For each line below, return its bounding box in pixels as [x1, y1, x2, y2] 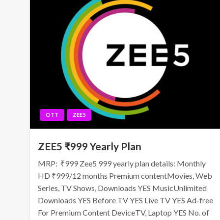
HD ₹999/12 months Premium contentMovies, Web [38, 171, 213, 180]
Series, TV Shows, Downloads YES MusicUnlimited [38, 183, 207, 192]
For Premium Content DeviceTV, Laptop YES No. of [38, 208, 210, 217]
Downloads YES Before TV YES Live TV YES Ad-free [38, 195, 214, 205]
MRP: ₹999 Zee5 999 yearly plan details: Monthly [38, 159, 206, 168]
